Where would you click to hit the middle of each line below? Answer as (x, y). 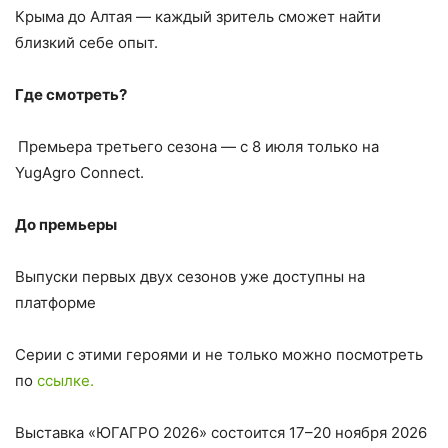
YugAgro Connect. (79, 172)
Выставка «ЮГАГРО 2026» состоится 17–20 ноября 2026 (221, 432)
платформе (55, 302)
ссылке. (65, 380)
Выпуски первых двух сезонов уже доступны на (190, 276)
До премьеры (66, 224)
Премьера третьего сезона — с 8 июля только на (198, 146)
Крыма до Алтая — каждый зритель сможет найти (198, 16)
